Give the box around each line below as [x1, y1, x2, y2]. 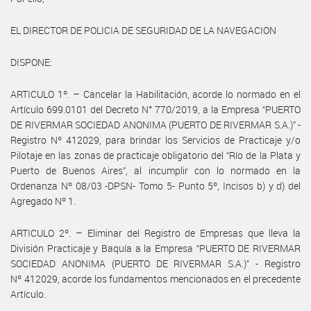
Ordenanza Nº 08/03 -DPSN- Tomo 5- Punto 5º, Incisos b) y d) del [10, 178, 301, 192]
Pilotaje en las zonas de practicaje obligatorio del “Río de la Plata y [10, 148, 301, 162]
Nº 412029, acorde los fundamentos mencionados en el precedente [10, 271, 301, 285]
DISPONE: [10, 55, 52, 69]
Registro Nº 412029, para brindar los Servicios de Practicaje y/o [10, 133, 301, 146]
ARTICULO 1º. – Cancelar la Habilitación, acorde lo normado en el [10, 87, 301, 101]
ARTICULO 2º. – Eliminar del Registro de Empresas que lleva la [10, 226, 301, 239]
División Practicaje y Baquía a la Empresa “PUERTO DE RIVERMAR [10, 241, 301, 255]
